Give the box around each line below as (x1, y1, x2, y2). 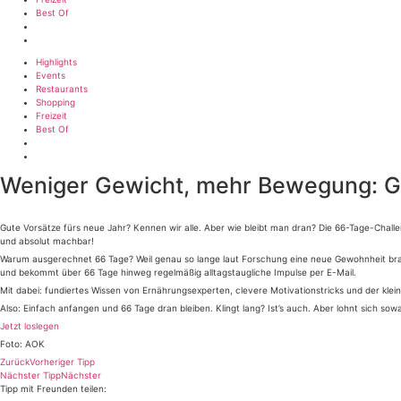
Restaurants (36, 83, 88, 94)
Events (36, 70, 65, 81)
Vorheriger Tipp (30, 356, 95, 367)
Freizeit (36, 110, 67, 121)
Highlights (36, 56, 77, 67)
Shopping (36, 97, 75, 107)
